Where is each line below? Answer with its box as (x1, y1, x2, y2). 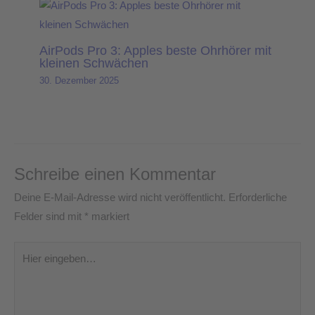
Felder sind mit (14, 210, 84, 222)
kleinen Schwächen (39, 56, 149, 71)
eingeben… (13, 263, 65, 275)
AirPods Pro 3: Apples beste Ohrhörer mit (39, 43, 272, 58)
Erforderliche (229, 191, 287, 203)
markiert (89, 210, 129, 222)
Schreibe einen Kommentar (14, 165, 216, 184)
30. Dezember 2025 (39, 75, 120, 86)
